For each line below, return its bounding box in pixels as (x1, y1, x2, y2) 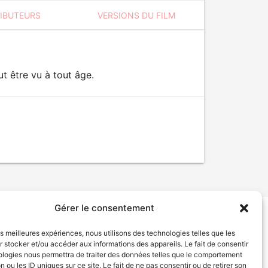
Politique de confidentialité (80, 228, 176, 238)
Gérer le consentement (54, 202, 155, 214)
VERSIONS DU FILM (98, 10, 176, 20)
